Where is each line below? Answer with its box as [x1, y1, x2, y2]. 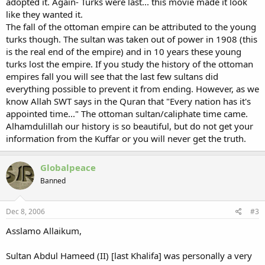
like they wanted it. [6, 8, 83, 20]
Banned [40, 176, 66, 186]
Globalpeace [40, 161, 96, 173]
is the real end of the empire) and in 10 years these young [6, 46, 241, 57]
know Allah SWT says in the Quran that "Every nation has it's [6, 95, 251, 107]
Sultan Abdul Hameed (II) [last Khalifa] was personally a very [6, 249, 252, 261]
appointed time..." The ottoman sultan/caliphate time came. [6, 108, 248, 119]
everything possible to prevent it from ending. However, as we [6, 83, 259, 95]
